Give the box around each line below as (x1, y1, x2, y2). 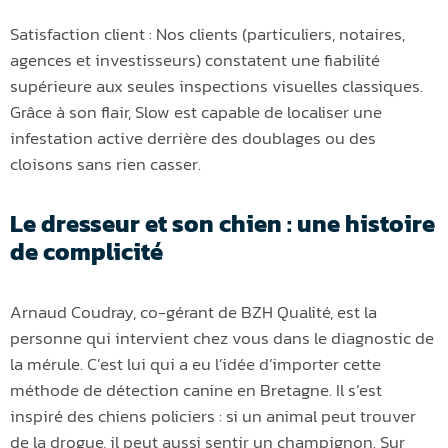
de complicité (10, 234, 163, 270)
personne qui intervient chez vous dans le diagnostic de (10, 325, 434, 352)
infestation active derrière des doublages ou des (10, 125, 376, 152)
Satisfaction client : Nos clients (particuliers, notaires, (10, 21, 405, 48)
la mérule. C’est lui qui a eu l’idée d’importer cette (10, 351, 381, 378)
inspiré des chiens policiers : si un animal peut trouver (10, 403, 416, 430)
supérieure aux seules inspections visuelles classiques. (10, 73, 423, 100)
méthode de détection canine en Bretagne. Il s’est (10, 377, 382, 404)
